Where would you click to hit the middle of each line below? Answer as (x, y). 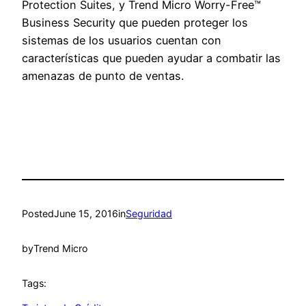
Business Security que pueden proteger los (135, 22)
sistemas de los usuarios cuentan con (122, 40)
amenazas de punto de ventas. (103, 75)
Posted (38, 214)
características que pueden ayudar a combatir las (151, 58)
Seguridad (149, 214)
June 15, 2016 (86, 214)
